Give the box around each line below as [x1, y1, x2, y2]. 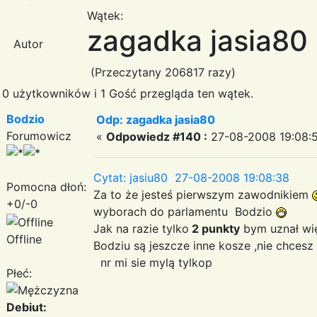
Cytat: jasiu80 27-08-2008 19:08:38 [93, 170, 289, 185]
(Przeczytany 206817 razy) [87, 64, 236, 79]
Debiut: [6, 299, 47, 314]
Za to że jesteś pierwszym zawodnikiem [93, 187, 312, 202]
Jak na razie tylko [93, 221, 189, 236]
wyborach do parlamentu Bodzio [93, 204, 276, 219]
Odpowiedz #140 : [106, 129, 207, 144]
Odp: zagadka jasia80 [96, 112, 215, 127]
